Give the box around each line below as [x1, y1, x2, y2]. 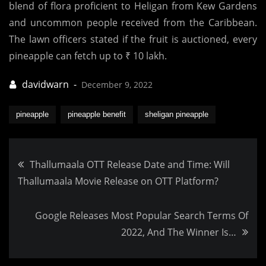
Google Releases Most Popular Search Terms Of [35, 209, 248, 223]
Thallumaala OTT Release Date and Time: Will [30, 158, 230, 172]
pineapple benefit [68, 110, 126, 119]
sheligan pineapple [145, 110, 208, 119]
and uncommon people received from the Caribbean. [9, 16, 257, 30]
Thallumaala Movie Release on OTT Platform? [18, 175, 218, 188]
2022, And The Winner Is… [121, 226, 236, 239]
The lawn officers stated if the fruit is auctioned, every [9, 33, 257, 46]
